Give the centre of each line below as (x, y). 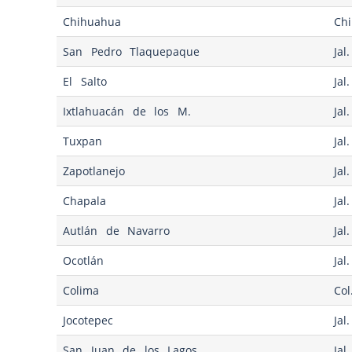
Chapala (85, 201)
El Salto (85, 82)
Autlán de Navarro (117, 231)
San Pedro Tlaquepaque (132, 52)
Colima (81, 291)
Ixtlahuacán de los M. (127, 112)
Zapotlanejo (94, 171)
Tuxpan (83, 141)
